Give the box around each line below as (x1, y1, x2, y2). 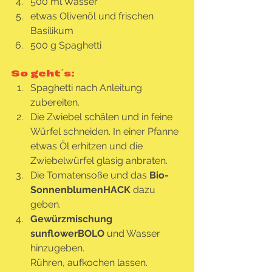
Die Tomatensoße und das (30, 169, 149, 181)
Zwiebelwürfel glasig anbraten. (30, 154, 168, 166)
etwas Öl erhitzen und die (30, 140, 145, 152)
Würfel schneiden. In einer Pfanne (30, 125, 181, 137)
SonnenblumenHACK (30, 183, 131, 195)
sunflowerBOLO (30, 227, 107, 239)
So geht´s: (11, 69, 77, 79)
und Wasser (107, 227, 163, 239)
